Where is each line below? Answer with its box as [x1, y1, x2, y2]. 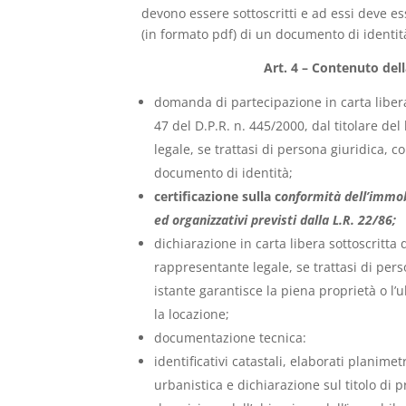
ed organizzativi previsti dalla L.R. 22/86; [154, 210, 397, 228]
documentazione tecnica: [154, 328, 307, 346]
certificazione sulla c [154, 187, 282, 205]
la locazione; [154, 304, 230, 323]
